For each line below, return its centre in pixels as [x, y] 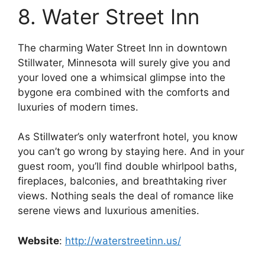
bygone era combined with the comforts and [124, 92]
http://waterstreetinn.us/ [123, 240]
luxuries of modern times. [78, 107]
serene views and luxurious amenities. [109, 211]
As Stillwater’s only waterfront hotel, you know [128, 137]
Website [38, 240]
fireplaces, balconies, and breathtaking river [122, 181]
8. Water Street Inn [109, 16]
